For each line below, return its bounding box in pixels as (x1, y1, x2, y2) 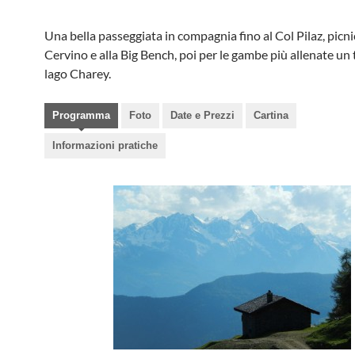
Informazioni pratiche (52, 139, 158, 151)
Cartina (254, 109, 288, 121)
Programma (52, 109, 110, 121)
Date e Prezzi (170, 109, 235, 121)
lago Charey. (44, 66, 111, 81)
